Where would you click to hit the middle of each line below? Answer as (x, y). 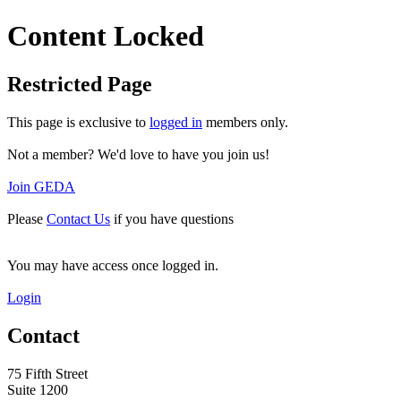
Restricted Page (80, 84)
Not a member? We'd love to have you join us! (138, 154)
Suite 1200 (38, 389)
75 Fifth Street (47, 373)
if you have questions (172, 218)
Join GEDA (41, 186)
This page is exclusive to (78, 122)
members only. (245, 122)
